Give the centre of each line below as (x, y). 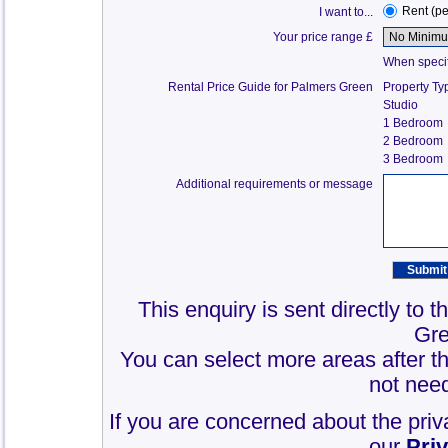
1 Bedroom (413, 123)
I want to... (346, 12)
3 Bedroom (413, 159)
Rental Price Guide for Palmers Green (271, 87)
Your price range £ (323, 37)
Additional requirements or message (275, 184)
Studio (401, 105)
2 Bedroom (413, 141)
